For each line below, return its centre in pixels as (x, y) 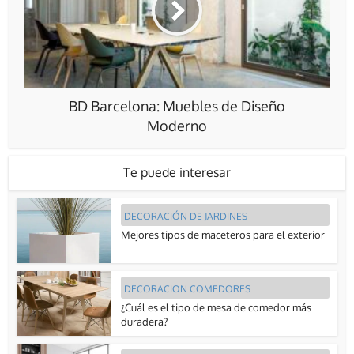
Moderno (177, 125)
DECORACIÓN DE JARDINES (186, 216)
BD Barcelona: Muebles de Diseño (177, 105)
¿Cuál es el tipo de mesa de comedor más (217, 308)
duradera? (145, 322)
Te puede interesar (177, 172)
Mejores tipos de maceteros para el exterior (223, 234)
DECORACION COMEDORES (188, 289)
